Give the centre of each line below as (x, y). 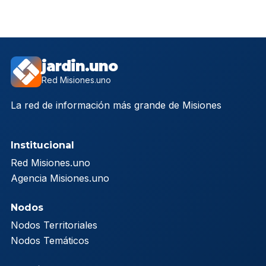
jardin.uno (80, 66)
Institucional (42, 145)
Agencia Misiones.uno (60, 178)
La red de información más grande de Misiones (116, 105)
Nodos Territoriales (54, 225)
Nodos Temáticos (50, 240)
